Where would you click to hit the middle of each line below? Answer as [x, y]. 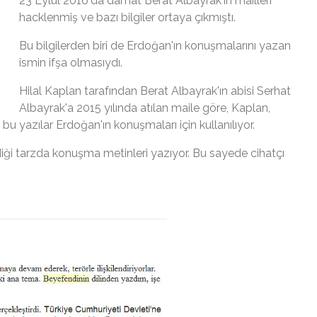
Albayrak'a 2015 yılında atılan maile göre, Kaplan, [145, 108]
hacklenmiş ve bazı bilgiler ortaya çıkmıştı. [127, 17]
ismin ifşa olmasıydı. [71, 62]
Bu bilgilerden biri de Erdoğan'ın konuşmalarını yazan [155, 45]
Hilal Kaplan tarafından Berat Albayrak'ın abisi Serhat [155, 91]
